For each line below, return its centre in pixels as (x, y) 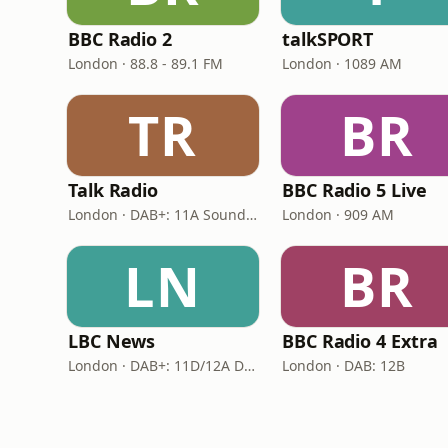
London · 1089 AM (342, 63)
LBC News (112, 341)
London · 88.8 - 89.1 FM (145, 63)
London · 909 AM (338, 214)
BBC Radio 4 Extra (360, 341)
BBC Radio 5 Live (354, 190)
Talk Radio (113, 190)
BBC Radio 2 (120, 39)
